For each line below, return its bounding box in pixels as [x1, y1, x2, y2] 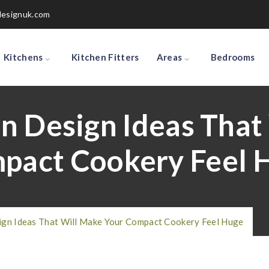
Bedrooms [210, 52, 255, 62]
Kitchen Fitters [71, 52, 139, 62]
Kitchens [4, 52, 43, 62]
